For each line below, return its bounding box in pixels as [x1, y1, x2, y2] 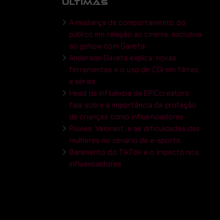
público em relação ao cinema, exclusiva [69, 29, 202, 39]
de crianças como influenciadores [69, 112, 184, 122]
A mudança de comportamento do [69, 18, 186, 27]
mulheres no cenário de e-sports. [69, 136, 182, 145]
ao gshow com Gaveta [69, 41, 145, 51]
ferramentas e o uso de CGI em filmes [69, 65, 198, 75]
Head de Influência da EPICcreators [69, 88, 190, 98]
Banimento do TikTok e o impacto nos [69, 147, 199, 157]
